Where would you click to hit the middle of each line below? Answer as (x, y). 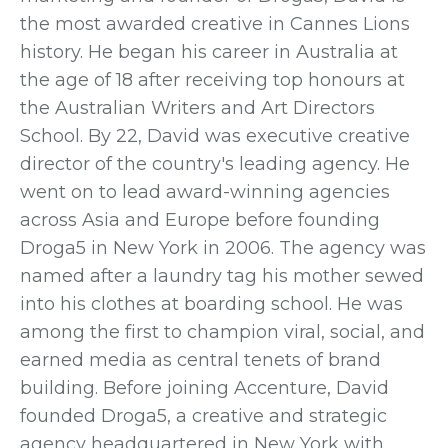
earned (54, 359)
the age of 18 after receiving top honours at (212, 79)
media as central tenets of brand (235, 359)
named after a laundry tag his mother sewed (222, 275)
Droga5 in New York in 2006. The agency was (223, 247)
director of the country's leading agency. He (215, 163)
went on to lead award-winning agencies (205, 191)
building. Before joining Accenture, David (204, 387)
